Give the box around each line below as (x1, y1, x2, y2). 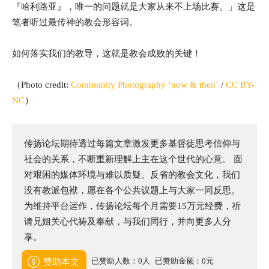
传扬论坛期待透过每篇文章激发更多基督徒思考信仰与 (24, 138, 240, 148)
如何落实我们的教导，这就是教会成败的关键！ (12, 48, 201, 58)
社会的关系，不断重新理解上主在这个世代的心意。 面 (24, 154, 243, 164)
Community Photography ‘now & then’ (71, 79, 219, 89)
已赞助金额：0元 (155, 256, 214, 265)
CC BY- (226, 79, 255, 89)
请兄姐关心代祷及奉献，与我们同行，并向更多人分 (24, 216, 231, 226)
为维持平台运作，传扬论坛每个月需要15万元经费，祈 (24, 201, 241, 211)
